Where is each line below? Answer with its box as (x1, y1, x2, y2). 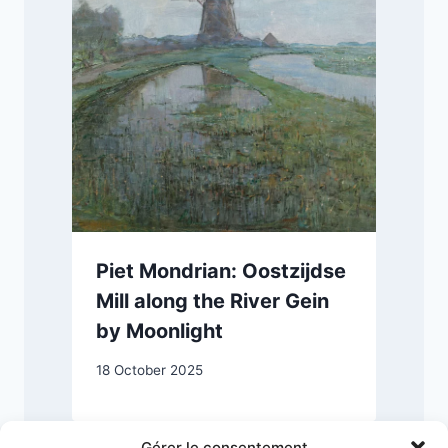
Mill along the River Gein (96, 289, 329, 314)
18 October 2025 (96, 361, 203, 378)
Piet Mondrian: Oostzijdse (96, 259, 346, 284)
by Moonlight (96, 319, 223, 344)
